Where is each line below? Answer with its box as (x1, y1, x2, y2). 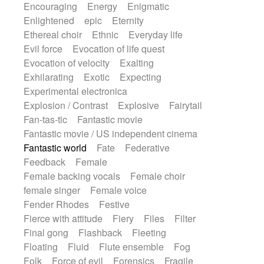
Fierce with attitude (24, 212, 103, 225)
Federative (124, 141, 170, 154)
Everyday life (128, 28, 183, 41)
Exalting (120, 56, 154, 70)
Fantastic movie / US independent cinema (24, 127, 198, 140)
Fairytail (169, 98, 202, 112)
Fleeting (131, 226, 166, 239)
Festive (99, 197, 130, 211)
